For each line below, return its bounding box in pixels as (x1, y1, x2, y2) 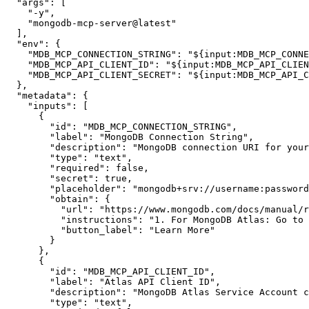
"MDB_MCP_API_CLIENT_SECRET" (28, 69, 177, 80)
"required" (50, 162, 105, 173)
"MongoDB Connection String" (99, 131, 248, 142)
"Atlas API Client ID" (99, 276, 215, 287)
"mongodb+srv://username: (132, 183, 265, 194)
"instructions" (61, 214, 138, 225)
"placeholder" (50, 183, 121, 194)
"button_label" (61, 224, 138, 235)
